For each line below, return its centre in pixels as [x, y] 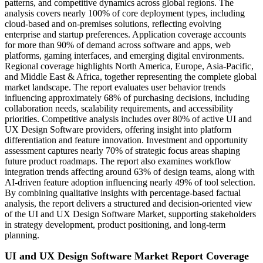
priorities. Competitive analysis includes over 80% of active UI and [128, 119]
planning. [22, 235]
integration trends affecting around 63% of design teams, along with [130, 172]
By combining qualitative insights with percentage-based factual [123, 193]
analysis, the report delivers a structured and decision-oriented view [129, 204]
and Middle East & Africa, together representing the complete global [131, 77]
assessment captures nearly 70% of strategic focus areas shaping [122, 151]
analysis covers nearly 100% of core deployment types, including [125, 14]
